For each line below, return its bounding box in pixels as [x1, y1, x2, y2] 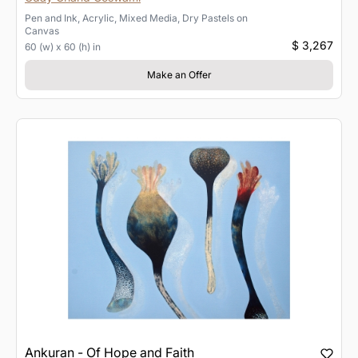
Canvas [25, 24, 59, 37]
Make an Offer [146, 68, 212, 81]
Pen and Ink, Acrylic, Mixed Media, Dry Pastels [25, 11, 234, 24]
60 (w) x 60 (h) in [25, 40, 101, 53]
